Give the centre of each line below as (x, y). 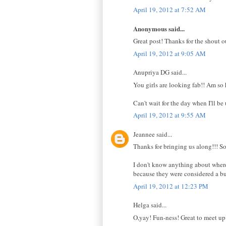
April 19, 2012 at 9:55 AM (169, 115)
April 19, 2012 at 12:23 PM (171, 186)
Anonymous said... (159, 28)
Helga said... (150, 205)
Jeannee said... (153, 134)
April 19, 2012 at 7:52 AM (169, 10)
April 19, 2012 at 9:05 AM (169, 53)
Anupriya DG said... (160, 72)
